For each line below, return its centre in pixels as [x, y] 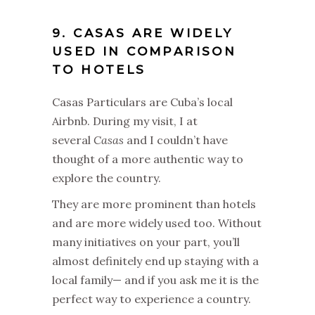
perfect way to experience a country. [152, 299]
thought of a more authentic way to [148, 159]
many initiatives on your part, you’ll [146, 242]
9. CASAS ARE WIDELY [143, 33]
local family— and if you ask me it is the [155, 280]
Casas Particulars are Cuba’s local [142, 102]
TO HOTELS [99, 70]
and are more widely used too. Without [157, 223]
